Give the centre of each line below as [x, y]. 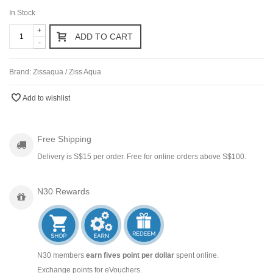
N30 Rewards [63, 191]
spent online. [197, 255]
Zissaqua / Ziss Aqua [67, 72]
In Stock [22, 12]
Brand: [21, 72]
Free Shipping [64, 139]
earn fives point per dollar [130, 255]
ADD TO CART [104, 36]
